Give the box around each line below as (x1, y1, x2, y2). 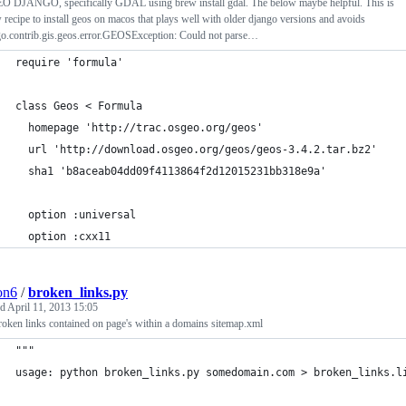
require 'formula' (15, 56, 123, 69)
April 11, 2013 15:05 (7, 301, 98, 314)
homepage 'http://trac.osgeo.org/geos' (15, 121, 263, 134)
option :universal (15, 208, 136, 221)
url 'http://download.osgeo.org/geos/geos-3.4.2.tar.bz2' (15, 143, 377, 156)
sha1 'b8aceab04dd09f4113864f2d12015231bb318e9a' (15, 165, 326, 178)
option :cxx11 (15, 230, 111, 243)
